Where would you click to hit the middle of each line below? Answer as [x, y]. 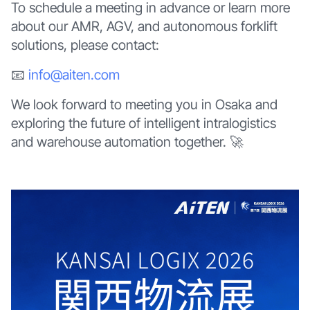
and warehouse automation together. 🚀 [127, 142]
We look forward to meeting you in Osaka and [144, 104]
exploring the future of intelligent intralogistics [143, 123]
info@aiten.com [74, 75]
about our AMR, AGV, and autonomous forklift [144, 27]
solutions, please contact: [85, 45]
